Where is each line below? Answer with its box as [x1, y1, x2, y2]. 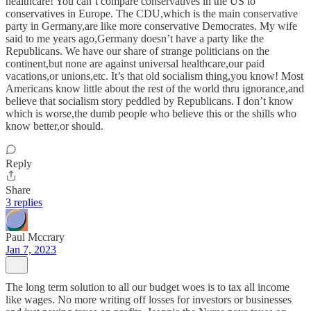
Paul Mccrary [6, 231, 65, 244]
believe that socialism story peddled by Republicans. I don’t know [6, 95, 294, 108]
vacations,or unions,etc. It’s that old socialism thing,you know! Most [6, 70, 303, 83]
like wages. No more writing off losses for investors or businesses [6, 294, 292, 306]
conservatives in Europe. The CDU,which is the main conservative [6, 8, 298, 20]
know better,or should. [6, 120, 103, 133]
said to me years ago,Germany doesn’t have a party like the [6, 33, 264, 45]
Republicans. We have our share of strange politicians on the [6, 45, 269, 58]
